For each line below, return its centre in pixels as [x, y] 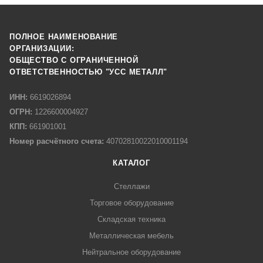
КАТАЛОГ [131, 163]
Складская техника [131, 220]
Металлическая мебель [131, 236]
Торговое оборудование [131, 203]
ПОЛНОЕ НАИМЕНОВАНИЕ [64, 37]
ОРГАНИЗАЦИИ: [42, 49]
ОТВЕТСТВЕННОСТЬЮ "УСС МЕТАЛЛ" [89, 72]
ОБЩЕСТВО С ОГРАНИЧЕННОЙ [74, 60]
